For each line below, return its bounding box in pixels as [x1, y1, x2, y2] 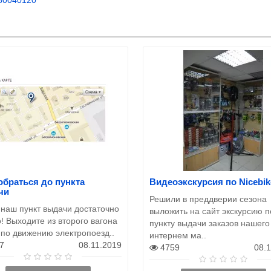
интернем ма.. [149, 230, 206, 240]
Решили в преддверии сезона [149, 194, 267, 204]
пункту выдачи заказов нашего [149, 218, 270, 228]
